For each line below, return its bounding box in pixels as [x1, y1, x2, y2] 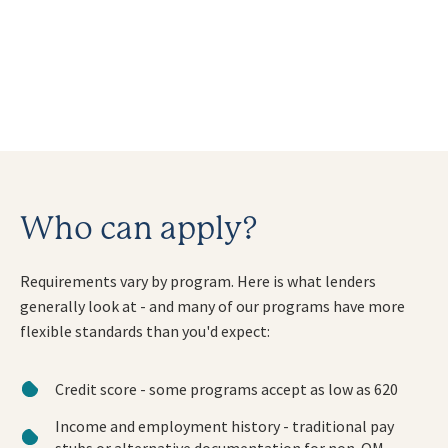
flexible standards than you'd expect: [20, 321, 270, 342]
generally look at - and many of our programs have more [20, 296, 405, 317]
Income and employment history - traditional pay [55, 415, 394, 436]
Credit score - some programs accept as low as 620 [55, 378, 398, 399]
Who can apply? [20, 214, 258, 247]
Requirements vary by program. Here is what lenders [20, 271, 376, 292]
